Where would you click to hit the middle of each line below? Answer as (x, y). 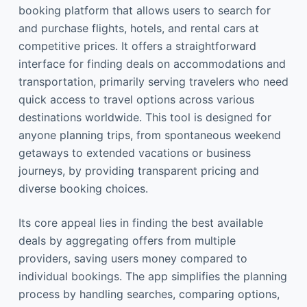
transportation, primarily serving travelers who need (153, 82)
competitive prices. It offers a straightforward (137, 46)
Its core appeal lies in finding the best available (140, 223)
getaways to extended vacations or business (134, 153)
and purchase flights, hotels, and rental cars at (138, 28)
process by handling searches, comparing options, (149, 294)
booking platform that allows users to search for (144, 10)
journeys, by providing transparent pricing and (138, 171)
